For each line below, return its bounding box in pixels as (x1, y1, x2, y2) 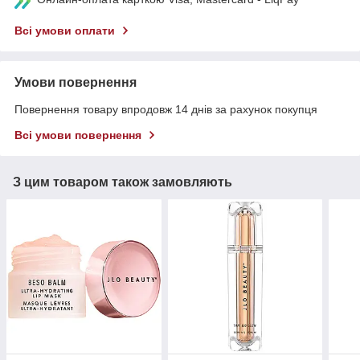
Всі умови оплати (14, 23, 115, 37)
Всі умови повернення (14, 128, 141, 141)
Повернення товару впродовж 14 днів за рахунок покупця (14, 102, 317, 116)
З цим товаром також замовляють (13, 174, 232, 189)
